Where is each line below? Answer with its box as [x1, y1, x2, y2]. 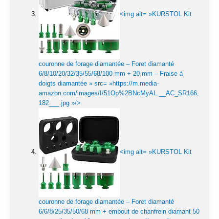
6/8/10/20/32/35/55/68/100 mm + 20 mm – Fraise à [39, 69, 183, 77]
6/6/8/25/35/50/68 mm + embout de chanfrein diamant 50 [39, 207, 199, 215]
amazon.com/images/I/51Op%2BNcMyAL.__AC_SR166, [39, 89, 199, 97]
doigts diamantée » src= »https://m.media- [39, 79, 159, 87]
